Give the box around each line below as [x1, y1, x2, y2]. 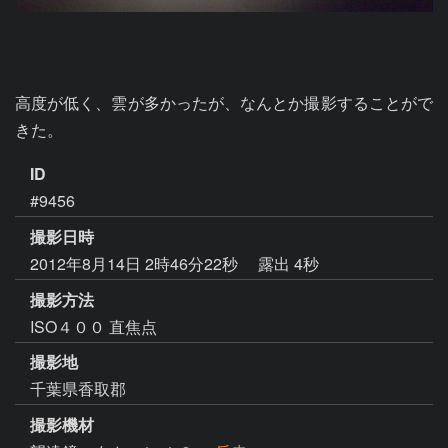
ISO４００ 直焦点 [30, 314, 157, 338]
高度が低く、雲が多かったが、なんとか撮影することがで [15, 91, 433, 114]
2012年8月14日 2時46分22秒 [30, 251, 242, 275]
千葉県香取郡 [30, 377, 126, 401]
